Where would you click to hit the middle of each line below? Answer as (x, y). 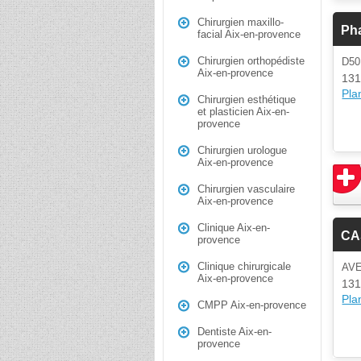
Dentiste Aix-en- (234, 332)
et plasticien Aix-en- (243, 112)
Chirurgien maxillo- (241, 22)
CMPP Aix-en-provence (252, 305)
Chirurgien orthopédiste (251, 61)
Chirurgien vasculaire (246, 189)
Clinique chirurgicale (244, 266)
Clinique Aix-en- (234, 228)
